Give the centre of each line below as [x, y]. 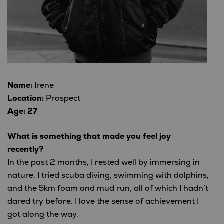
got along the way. [43, 215]
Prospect [62, 99]
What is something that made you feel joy [89, 137]
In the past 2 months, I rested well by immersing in [104, 163]
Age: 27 [22, 112]
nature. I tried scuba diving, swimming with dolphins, [108, 176]
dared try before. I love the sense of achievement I [103, 202]
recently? [26, 150]
